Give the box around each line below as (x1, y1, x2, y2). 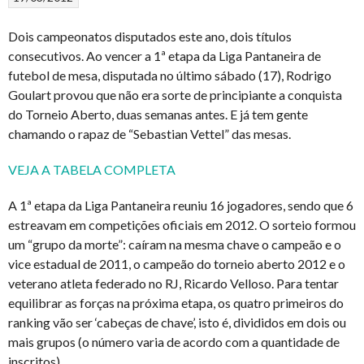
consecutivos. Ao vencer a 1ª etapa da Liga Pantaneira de (8, 47, 321, 63)
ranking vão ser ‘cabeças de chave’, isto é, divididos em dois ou (8, 314, 346, 330)
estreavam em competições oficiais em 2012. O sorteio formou (8, 216, 356, 232)
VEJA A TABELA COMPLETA (8, 161, 175, 177)
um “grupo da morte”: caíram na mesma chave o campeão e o (8, 236, 341, 252)
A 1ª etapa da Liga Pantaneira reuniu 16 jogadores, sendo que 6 (8, 197, 353, 213)
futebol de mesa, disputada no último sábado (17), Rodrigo (8, 67, 331, 83)
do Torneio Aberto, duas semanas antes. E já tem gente (8, 106, 308, 122)
